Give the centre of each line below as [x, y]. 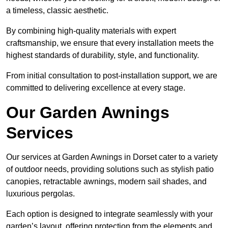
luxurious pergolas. [40, 194]
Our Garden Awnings [88, 113]
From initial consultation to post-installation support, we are [112, 76]
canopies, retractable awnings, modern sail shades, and [106, 182]
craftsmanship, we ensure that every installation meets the [110, 43]
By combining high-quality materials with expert [91, 31]
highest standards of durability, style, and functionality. [103, 55]
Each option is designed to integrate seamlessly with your [109, 214]
